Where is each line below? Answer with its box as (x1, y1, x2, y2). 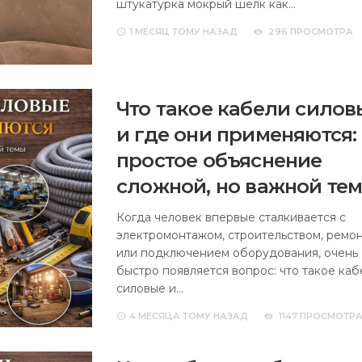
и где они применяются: (116, 122, 357, 146)
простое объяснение (116, 148, 322, 172)
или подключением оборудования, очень (116, 245, 358, 260)
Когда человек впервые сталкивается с (116, 209, 346, 225)
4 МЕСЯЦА (129, 309, 180, 322)
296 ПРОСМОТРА (268, 25, 353, 37)
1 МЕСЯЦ (129, 25, 170, 37)
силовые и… (116, 280, 183, 296)
